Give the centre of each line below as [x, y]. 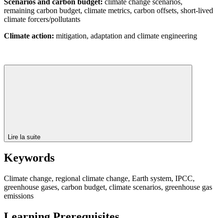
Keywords [29, 158]
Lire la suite [25, 137]
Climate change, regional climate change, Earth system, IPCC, [99, 179]
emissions [19, 196]
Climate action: [29, 36]
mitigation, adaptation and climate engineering [126, 36]
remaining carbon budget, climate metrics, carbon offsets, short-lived [109, 10]
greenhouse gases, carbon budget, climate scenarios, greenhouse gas [108, 187]
